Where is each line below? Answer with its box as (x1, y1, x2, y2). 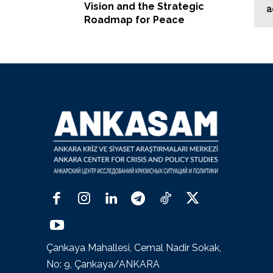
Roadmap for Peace (84, 14, 185, 26)
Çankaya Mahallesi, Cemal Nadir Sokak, (46, 242, 221, 254)
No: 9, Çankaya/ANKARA (46, 258, 160, 271)
